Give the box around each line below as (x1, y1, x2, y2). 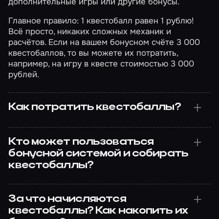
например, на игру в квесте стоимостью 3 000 (8, 58, 195, 69)
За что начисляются (8, 193, 126, 204)
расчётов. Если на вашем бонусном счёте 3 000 (8, 36, 200, 47)
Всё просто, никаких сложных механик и (8, 25, 172, 37)
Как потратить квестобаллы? (8, 102, 181, 113)
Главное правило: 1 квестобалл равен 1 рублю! (8, 15, 195, 26)
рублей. (8, 68, 40, 80)
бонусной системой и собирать (8, 148, 188, 159)
